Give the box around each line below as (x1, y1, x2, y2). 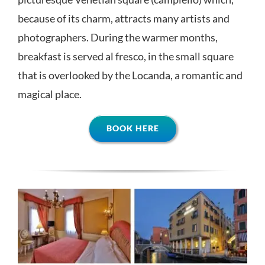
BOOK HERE (106, 122, 159, 133)
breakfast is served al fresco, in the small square (17, 49, 234, 63)
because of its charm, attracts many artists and (17, 11, 230, 25)
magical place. (17, 87, 82, 101)
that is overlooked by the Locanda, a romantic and (17, 68, 243, 82)
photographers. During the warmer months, (17, 30, 218, 44)
